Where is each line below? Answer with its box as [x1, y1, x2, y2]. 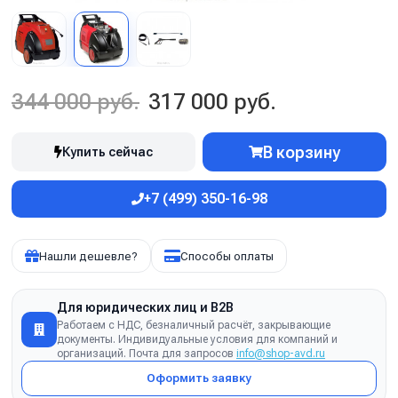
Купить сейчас [62, 145, 153, 159]
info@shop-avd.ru [236, 347, 325, 360]
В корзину [263, 142, 340, 162]
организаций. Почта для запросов [57, 347, 236, 360]
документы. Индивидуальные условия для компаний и [57, 333, 338, 346]
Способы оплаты [180, 249, 274, 263]
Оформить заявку [147, 371, 251, 385]
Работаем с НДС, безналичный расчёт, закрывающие [57, 319, 330, 331]
